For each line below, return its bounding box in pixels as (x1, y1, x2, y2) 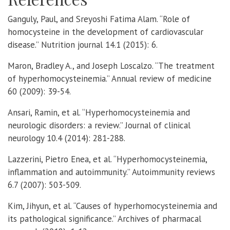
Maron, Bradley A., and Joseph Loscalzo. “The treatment (8, 60, 215, 71)
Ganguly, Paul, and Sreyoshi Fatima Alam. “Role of (8, 13, 190, 25)
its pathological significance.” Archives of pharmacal (8, 213, 201, 224)
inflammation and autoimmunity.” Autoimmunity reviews (8, 166, 215, 178)
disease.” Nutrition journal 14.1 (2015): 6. (8, 39, 158, 50)
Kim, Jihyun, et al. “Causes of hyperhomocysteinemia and (8, 200, 217, 212)
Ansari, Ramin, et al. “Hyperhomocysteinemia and (8, 106, 190, 118)
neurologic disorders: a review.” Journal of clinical (8, 119, 190, 131)
